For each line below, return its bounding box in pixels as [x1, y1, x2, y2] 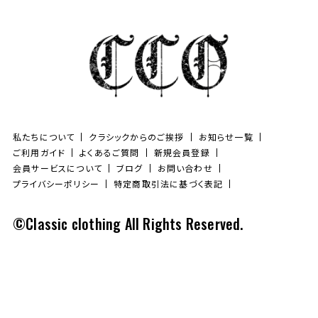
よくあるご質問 [79, 146, 140, 159]
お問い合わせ [157, 162, 213, 175]
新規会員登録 [153, 146, 210, 159]
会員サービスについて [12, 162, 102, 175]
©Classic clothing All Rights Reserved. [12, 213, 243, 235]
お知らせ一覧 [198, 131, 253, 143]
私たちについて [12, 131, 75, 143]
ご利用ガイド [12, 146, 66, 159]
